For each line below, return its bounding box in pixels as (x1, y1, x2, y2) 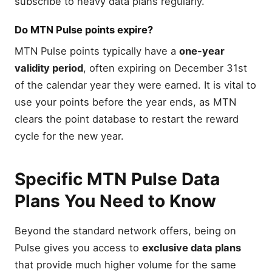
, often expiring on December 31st (83, 61, 247, 74)
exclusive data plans (142, 241, 241, 254)
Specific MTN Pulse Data (15, 169, 220, 190)
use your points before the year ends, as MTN (15, 95, 236, 108)
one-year (179, 44, 225, 57)
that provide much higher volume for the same (15, 258, 236, 271)
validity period (15, 61, 83, 74)
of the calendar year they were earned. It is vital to (15, 78, 256, 91)
